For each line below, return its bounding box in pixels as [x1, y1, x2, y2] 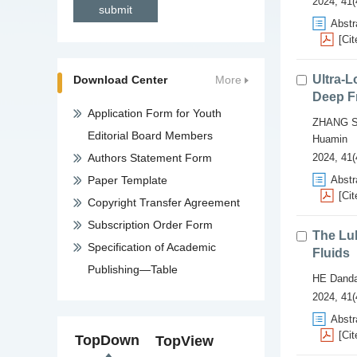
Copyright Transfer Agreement [88, 196, 240, 209]
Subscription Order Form [88, 218, 213, 231]
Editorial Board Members [88, 129, 213, 142]
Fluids [312, 246, 350, 260]
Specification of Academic [88, 241, 216, 253]
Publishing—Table [88, 263, 178, 276]
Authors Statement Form [88, 151, 212, 164]
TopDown [75, 332, 139, 348]
